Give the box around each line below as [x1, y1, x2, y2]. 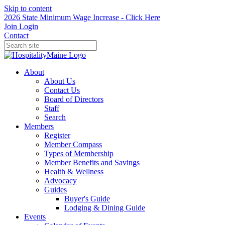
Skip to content [4, 4, 52, 13]
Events [24, 212, 46, 221]
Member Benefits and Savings [44, 158, 140, 167]
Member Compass [44, 140, 102, 149]
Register [44, 131, 70, 140]
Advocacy [44, 176, 77, 185]
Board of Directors [44, 95, 103, 103]
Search [44, 113, 66, 122]
